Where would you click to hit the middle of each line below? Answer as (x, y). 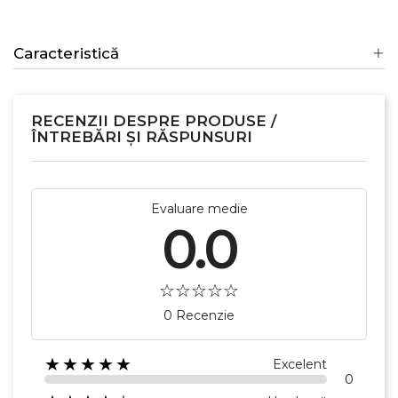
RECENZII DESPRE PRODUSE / (154, 120)
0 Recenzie (199, 315)
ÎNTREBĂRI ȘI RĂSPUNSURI (142, 136)
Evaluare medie (199, 208)
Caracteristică (66, 53)
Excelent (300, 364)
